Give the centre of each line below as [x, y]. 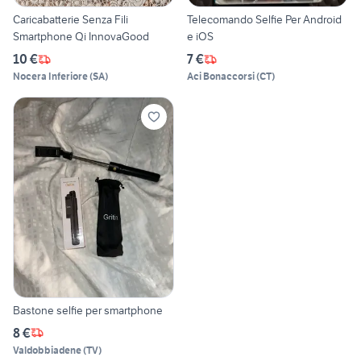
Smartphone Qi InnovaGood [81, 37]
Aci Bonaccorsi [221, 77]
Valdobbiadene [47, 350]
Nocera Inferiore [50, 77]
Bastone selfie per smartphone [88, 310]
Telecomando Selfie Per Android [264, 20]
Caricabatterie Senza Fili [71, 20]
